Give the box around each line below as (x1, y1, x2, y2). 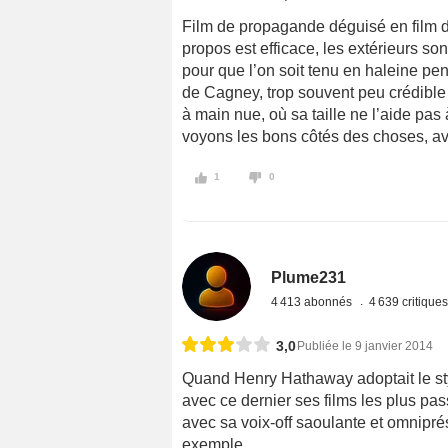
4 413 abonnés (271, 295, 356, 310)
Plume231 (271, 269, 347, 287)
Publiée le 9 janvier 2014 (297, 339, 433, 354)
